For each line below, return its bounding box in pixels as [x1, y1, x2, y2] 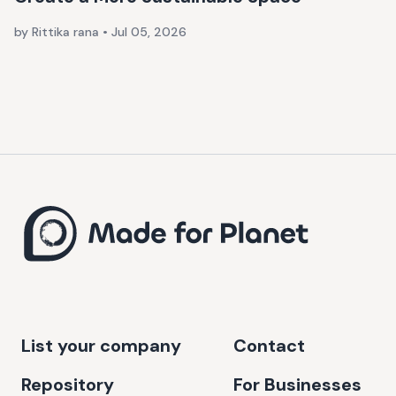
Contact [233, 333, 305, 357]
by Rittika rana [14, 24, 103, 40]
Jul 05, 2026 [111, 24, 187, 40]
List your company [21, 333, 181, 357]
